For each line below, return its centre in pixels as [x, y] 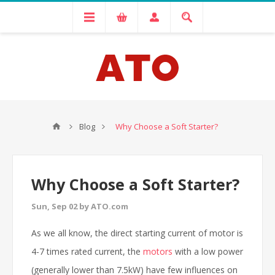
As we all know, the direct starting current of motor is [137, 233]
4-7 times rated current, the [87, 251]
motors [158, 251]
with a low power [208, 251]
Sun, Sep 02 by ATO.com [80, 206]
